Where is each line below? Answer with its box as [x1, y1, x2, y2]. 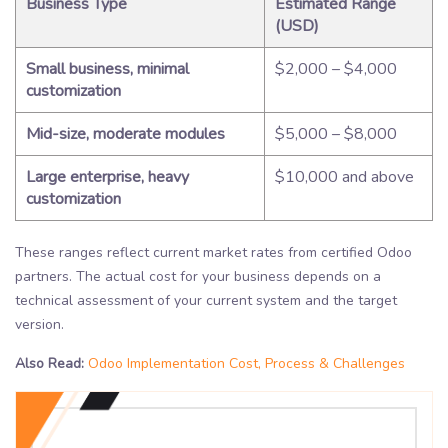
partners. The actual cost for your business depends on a [15, 267, 381, 287]
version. [15, 315, 64, 335]
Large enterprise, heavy [26, 166, 189, 189]
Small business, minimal [26, 58, 189, 81]
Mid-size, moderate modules [26, 123, 225, 146]
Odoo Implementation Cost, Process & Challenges [88, 354, 405, 374]
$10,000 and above [275, 166, 414, 189]
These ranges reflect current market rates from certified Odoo [15, 243, 412, 263]
